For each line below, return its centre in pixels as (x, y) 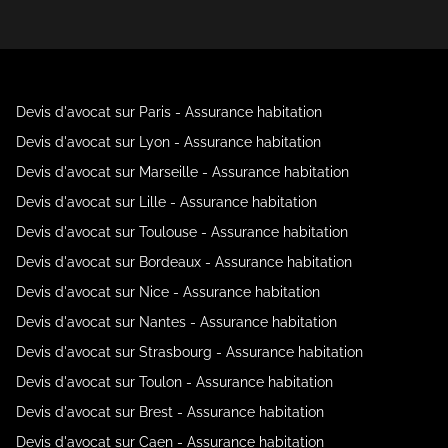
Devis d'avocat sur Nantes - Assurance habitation (176, 322)
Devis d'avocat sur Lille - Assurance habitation (166, 202)
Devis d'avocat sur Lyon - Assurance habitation (168, 142)
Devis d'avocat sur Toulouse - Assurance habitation (182, 232)
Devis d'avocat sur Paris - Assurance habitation (169, 112)
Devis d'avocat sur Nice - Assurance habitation (168, 292)
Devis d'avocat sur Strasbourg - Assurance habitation (189, 352)
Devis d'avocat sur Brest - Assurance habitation (170, 412)
